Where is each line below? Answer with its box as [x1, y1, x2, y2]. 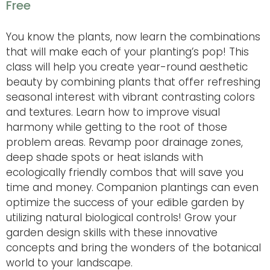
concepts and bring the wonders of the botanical [6, 240, 261, 255]
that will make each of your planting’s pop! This [6, 44, 249, 59]
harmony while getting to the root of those [6, 119, 227, 134]
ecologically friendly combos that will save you [6, 165, 243, 180]
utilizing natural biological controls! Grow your [6, 210, 237, 225]
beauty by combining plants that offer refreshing [6, 74, 260, 89]
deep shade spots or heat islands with [6, 149, 203, 165]
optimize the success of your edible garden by [6, 195, 244, 210]
